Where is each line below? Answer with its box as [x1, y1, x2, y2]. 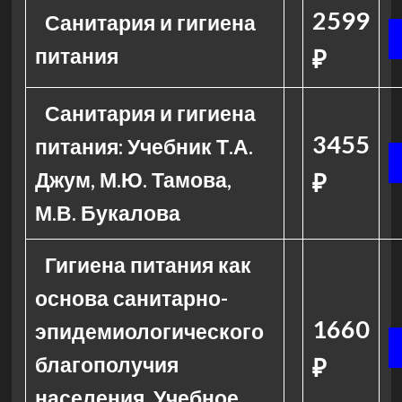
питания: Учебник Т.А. [34, 134, 253, 159]
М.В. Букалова [34, 200, 180, 225]
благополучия [34, 352, 179, 377]
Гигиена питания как [45, 252, 252, 277]
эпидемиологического [34, 319, 264, 344]
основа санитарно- [34, 285, 228, 310]
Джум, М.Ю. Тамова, [34, 167, 232, 192]
